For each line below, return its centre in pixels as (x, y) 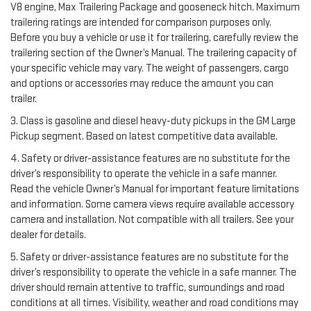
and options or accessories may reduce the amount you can (142, 84)
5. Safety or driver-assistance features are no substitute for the (150, 258)
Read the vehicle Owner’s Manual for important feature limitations (155, 190)
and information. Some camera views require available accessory (152, 205)
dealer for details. (48, 235)
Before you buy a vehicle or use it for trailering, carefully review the (154, 38)
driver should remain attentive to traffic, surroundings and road (148, 288)
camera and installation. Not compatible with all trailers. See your (152, 220)
